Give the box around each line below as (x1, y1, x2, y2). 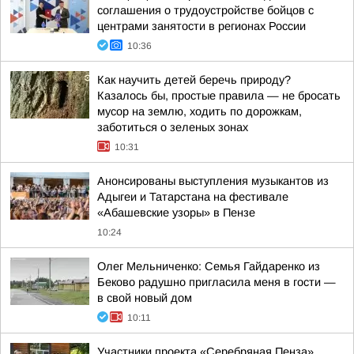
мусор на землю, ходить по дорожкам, (97, 105, 302, 118)
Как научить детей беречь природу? (97, 73, 291, 86)
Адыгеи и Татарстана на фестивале (97, 190, 288, 203)
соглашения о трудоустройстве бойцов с (97, 4, 314, 17)
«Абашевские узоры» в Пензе (97, 206, 255, 219)
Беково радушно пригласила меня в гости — (97, 276, 336, 288)
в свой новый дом (97, 292, 192, 304)
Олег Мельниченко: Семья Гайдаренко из (97, 260, 320, 273)
